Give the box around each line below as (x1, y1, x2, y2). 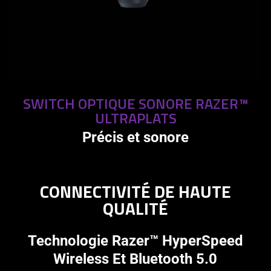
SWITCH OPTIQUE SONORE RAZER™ (23, 93, 248, 115)
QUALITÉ (102, 195, 168, 222)
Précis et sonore (82, 129, 189, 146)
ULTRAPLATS (94, 107, 177, 129)
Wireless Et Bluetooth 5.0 (53, 250, 218, 268)
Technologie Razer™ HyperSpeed (27, 232, 243, 250)
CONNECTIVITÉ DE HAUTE (39, 178, 231, 205)
